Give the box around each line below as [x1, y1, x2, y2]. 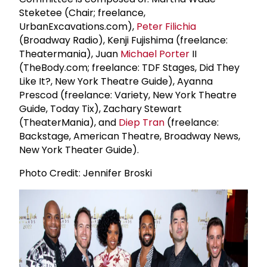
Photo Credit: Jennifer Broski [19, 166, 152, 180]
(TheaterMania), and [19, 115, 119, 129]
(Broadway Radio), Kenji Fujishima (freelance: [19, 33, 228, 47]
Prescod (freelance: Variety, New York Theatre [19, 88, 237, 102]
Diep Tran [119, 115, 164, 129]
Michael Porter [120, 46, 190, 61]
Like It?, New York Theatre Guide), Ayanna [19, 74, 213, 88]
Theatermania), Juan [19, 46, 120, 61]
